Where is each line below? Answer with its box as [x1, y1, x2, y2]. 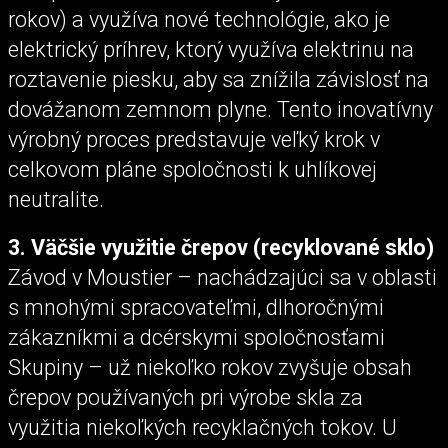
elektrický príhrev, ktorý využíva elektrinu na [8, 37, 414, 63]
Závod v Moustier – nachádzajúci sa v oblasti [8, 264, 437, 290]
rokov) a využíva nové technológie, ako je [8, 7, 390, 33]
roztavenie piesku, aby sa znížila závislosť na [8, 67, 429, 93]
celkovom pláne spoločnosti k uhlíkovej [8, 157, 377, 183]
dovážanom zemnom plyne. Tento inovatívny [8, 97, 433, 123]
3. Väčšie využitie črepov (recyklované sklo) [8, 234, 434, 260]
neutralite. [8, 187, 104, 213]
